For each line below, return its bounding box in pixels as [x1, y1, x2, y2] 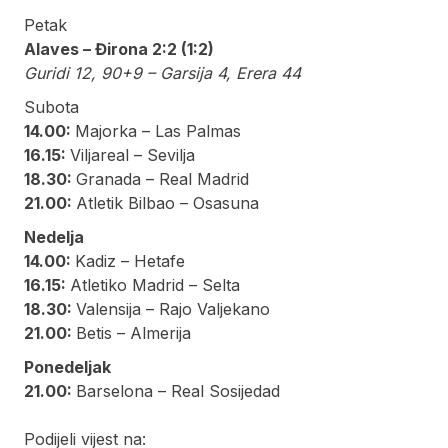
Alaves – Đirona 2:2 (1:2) [24, 38, 214, 59]
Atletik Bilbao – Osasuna [76, 192, 259, 213]
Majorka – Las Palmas [75, 120, 241, 141]
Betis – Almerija [76, 322, 191, 343]
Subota [24, 96, 79, 117]
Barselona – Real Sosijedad [76, 380, 280, 401]
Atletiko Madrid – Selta [70, 274, 240, 295]
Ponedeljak [24, 356, 111, 377]
